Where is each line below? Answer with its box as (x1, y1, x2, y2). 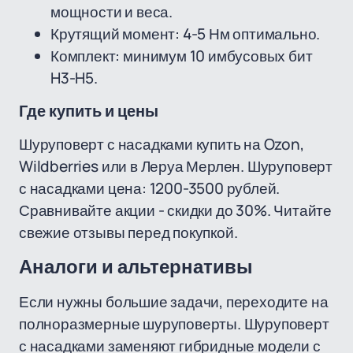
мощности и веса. (50, 2, 173, 22)
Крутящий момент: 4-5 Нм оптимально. (50, 24, 321, 44)
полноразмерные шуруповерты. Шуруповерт (19, 314, 329, 334)
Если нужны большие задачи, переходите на (19, 292, 329, 312)
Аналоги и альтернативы (19, 257, 253, 277)
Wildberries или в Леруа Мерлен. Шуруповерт (19, 156, 333, 176)
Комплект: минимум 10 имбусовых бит (50, 46, 313, 66)
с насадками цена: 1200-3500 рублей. (19, 178, 281, 199)
